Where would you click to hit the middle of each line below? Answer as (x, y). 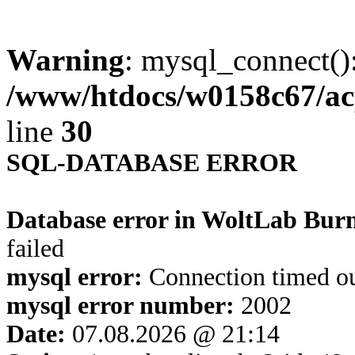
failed (35, 248)
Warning (65, 60)
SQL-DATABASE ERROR (152, 163)
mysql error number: (120, 305)
